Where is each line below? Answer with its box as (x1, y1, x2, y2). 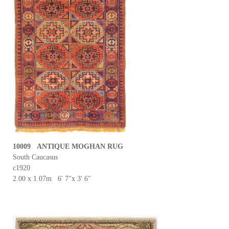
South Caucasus (13, 153, 58, 161)
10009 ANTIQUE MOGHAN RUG (13, 143, 123, 150)
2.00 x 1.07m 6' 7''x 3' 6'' (13, 175, 91, 182)
